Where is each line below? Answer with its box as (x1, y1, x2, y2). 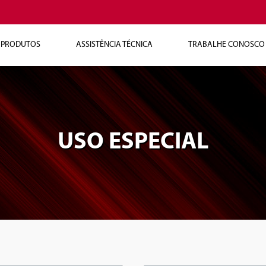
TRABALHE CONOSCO (188, 40, 265, 49)
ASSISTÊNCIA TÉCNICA (76, 40, 153, 49)
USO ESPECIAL (58, 131, 208, 154)
